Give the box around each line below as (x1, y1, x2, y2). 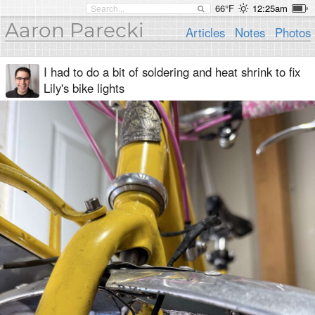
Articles (186, 24, 226, 41)
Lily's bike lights (44, 79, 124, 96)
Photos (274, 24, 311, 41)
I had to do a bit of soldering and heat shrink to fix (44, 63, 300, 80)
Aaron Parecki (4, 18, 144, 42)
